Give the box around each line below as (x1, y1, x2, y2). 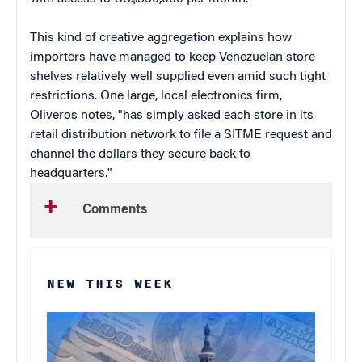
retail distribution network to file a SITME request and (30, 128, 332, 141)
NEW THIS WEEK (47, 274, 173, 293)
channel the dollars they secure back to (30, 147, 250, 161)
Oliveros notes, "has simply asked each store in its (30, 108, 314, 122)
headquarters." (30, 166, 112, 180)
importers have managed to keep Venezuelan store (30, 50, 315, 64)
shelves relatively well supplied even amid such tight (30, 69, 326, 83)
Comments (82, 203, 147, 217)
